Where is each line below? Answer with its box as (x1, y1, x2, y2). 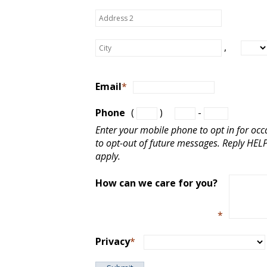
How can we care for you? (95, 176, 218, 190)
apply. (95, 150, 120, 163)
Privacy (95, 235, 130, 248)
